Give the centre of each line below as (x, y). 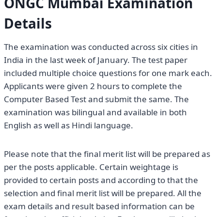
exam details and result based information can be (99, 206)
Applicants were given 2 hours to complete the (93, 86)
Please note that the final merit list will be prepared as (107, 154)
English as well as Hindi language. (69, 125)
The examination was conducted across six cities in (101, 47)
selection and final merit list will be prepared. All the (103, 193)
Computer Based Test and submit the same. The (96, 99)
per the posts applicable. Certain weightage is (91, 167)
